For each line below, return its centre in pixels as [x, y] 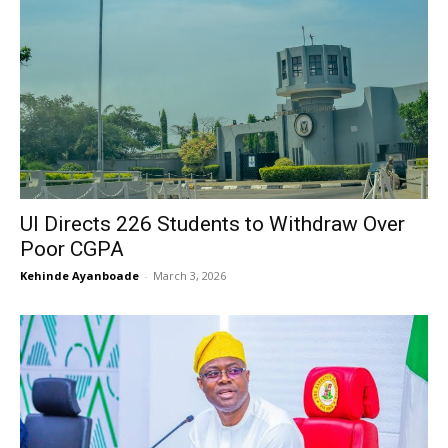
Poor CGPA [72, 249]
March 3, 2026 [189, 275]
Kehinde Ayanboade [79, 275]
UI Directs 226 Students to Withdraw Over [212, 224]
